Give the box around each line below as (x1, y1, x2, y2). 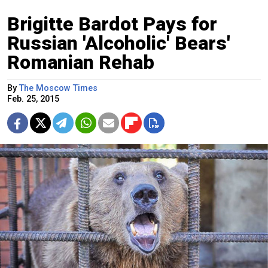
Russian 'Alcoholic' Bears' (7, 31, 230, 54)
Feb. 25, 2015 (7, 93, 59, 104)
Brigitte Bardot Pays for (7, 12, 217, 35)
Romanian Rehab (7, 50, 154, 74)
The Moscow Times (19, 83, 98, 93)
